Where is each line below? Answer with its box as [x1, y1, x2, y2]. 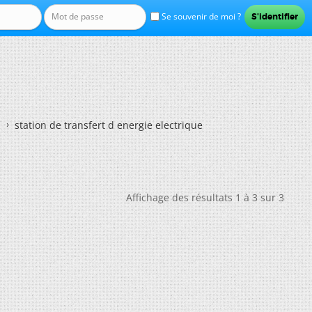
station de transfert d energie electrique [15, 118, 203, 132]
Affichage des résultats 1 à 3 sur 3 [126, 191, 284, 204]
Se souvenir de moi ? [159, 10, 241, 22]
